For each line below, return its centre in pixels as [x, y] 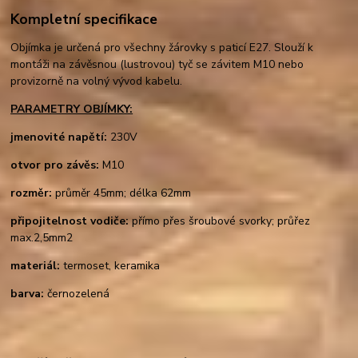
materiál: [36, 266]
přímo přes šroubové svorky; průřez [220, 221]
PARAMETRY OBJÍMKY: [72, 109]
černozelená [79, 294]
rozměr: [32, 193]
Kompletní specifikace [84, 20]
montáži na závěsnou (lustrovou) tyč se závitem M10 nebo [157, 65]
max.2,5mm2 [42, 238]
